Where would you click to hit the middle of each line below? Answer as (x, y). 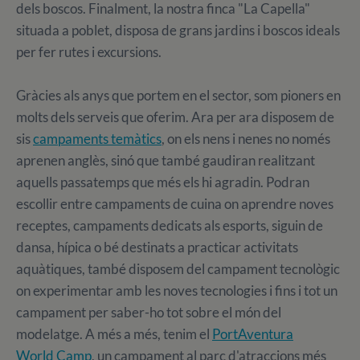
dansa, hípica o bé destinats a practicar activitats (157, 247)
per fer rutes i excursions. (89, 51)
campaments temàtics (97, 138)
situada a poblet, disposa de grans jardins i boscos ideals (178, 30)
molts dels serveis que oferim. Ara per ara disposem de (175, 117)
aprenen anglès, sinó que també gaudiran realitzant (166, 160)
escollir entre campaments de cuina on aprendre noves (175, 203)
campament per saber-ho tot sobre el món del (149, 312)
